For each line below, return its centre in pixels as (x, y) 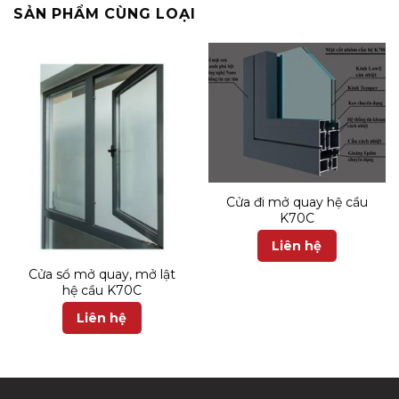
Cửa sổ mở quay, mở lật (102, 275)
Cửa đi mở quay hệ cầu (297, 202)
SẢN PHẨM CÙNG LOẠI (105, 14)
